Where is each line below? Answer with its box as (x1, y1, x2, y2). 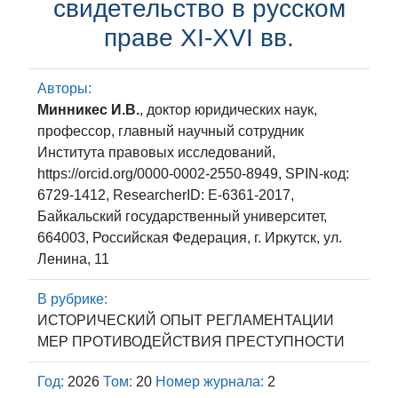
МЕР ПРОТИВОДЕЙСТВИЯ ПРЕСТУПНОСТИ (37, 334, 345, 349)
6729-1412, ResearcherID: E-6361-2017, (37, 187, 294, 203)
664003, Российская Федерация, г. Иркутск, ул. (37, 230, 342, 245)
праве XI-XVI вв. (104, 24, 294, 52)
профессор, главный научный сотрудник (37, 123, 304, 139)
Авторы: (37, 81, 92, 96)
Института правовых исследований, (37, 145, 275, 160)
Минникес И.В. (37, 102, 139, 117)
